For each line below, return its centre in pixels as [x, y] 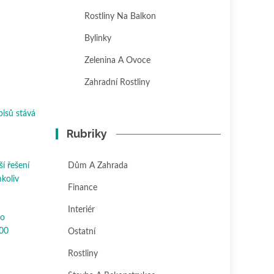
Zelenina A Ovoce [117, 61]
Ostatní [82, 232]
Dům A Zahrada [98, 166]
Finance [83, 188]
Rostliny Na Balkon [120, 17]
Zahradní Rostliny [117, 83]
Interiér [81, 210]
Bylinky [98, 39]
